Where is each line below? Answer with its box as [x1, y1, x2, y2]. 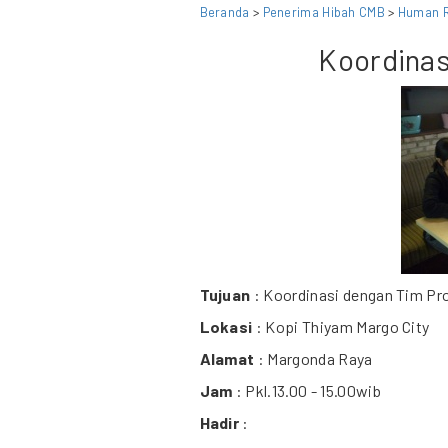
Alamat [199, 349, 255, 368]
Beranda [199, 4, 250, 20]
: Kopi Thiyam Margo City [252, 317, 430, 336]
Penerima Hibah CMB [262, 4, 385, 20]
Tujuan [199, 285, 251, 304]
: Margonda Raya [254, 349, 373, 368]
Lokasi [199, 317, 253, 336]
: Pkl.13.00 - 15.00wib [232, 381, 381, 400]
